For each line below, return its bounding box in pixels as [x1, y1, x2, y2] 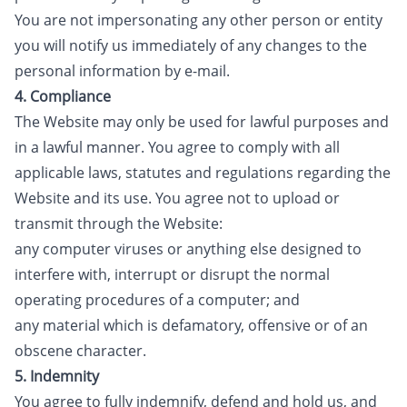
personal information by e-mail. [15, 61, 230, 81]
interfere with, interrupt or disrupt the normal [15, 264, 330, 284]
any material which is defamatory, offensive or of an [15, 315, 368, 335]
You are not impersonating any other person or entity [15, 10, 382, 30]
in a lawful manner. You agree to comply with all [15, 137, 340, 157]
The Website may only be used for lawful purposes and [15, 112, 389, 132]
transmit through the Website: [15, 213, 223, 233]
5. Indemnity [15, 366, 99, 386]
